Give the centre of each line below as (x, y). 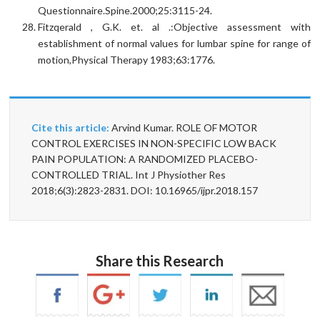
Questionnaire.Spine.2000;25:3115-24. (125, 10)
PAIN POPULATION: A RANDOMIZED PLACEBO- (145, 159)
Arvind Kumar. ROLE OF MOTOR (184, 127)
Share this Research (160, 260)
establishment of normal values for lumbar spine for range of (174, 43)
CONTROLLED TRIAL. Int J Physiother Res (129, 174)
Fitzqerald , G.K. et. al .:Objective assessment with (174, 26)
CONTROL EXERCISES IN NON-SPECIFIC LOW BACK (154, 143)
